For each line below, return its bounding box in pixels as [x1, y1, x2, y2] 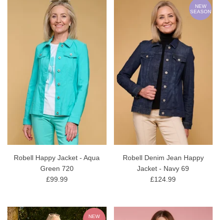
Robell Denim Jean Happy [122, 153, 204, 162]
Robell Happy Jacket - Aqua [14, 153, 100, 162]
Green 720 [40, 164, 74, 172]
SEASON [190, 8, 211, 14]
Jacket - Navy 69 [137, 164, 190, 172]
